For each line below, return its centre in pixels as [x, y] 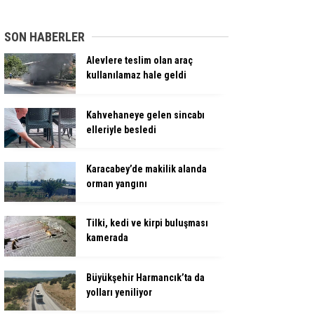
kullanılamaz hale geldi [136, 75]
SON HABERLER [45, 37]
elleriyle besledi [121, 129]
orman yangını [117, 183]
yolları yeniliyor [119, 292]
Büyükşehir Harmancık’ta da [145, 277]
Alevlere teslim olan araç [139, 61]
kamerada [107, 238]
